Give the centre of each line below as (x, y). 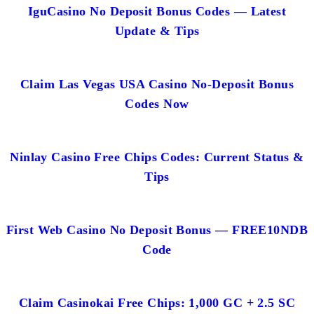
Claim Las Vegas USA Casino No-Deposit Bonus (157, 84)
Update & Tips (157, 30)
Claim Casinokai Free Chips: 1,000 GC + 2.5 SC (157, 302)
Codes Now (157, 103)
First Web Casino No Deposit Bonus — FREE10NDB (157, 230)
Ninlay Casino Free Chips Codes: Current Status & (157, 157)
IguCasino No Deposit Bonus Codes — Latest (157, 11)
